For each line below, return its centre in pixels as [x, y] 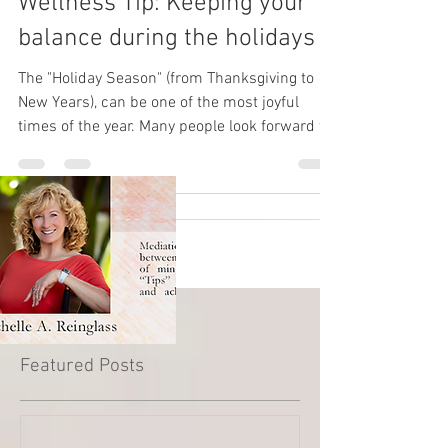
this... [37, 151]
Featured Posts [82, 366]
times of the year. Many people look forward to [175, 127]
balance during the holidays [166, 39]
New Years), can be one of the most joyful [158, 103]
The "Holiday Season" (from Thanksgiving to [166, 79]
